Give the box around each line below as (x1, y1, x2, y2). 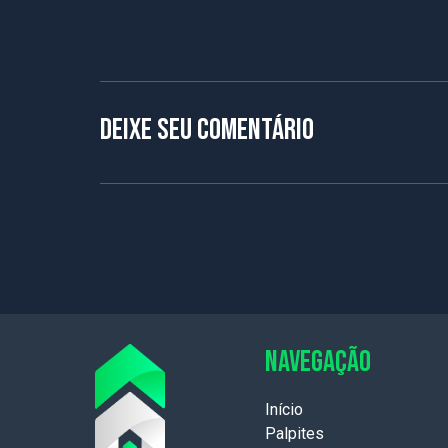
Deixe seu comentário (100, 112, 314, 148)
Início (265, 400, 303, 419)
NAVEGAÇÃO (265, 344, 371, 380)
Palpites (265, 424, 324, 443)
